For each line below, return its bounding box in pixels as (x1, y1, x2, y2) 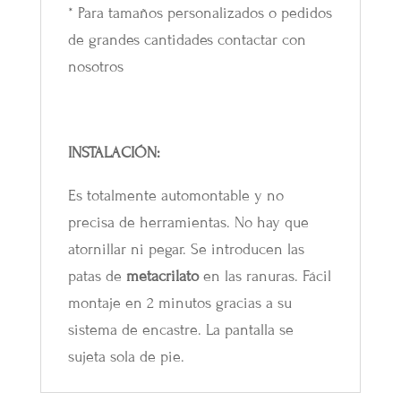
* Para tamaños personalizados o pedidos (67, 3, 332, 22)
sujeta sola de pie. (67, 346, 184, 366)
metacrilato (125, 266, 199, 286)
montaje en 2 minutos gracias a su (67, 293, 292, 312)
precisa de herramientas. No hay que (67, 212, 309, 232)
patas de (67, 266, 126, 286)
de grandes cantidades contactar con (67, 30, 306, 49)
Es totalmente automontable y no (67, 185, 284, 205)
